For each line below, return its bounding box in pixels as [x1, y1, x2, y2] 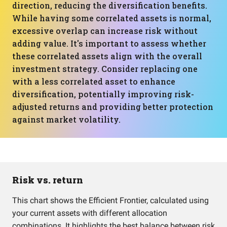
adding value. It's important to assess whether [12, 38, 206, 49]
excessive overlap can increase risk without [12, 25, 198, 36]
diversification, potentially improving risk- [12, 89, 194, 99]
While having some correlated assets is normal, [12, 13, 211, 23]
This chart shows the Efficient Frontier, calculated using [12, 196, 209, 205]
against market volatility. [12, 114, 121, 125]
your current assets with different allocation [12, 208, 167, 218]
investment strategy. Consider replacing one [12, 63, 198, 74]
